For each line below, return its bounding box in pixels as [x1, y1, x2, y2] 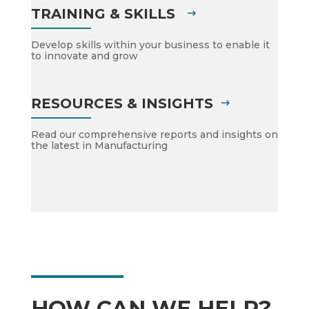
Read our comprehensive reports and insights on [30, 128, 278, 141]
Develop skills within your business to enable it [30, 39, 270, 51]
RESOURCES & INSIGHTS [30, 95, 213, 112]
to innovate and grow [30, 50, 138, 62]
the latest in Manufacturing [30, 139, 168, 152]
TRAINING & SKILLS [30, 6, 179, 22]
